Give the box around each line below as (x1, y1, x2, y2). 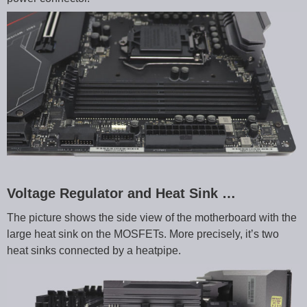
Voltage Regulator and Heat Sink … (7, 186, 236, 201)
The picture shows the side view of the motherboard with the (7, 212, 297, 224)
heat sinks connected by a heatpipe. (7, 245, 181, 257)
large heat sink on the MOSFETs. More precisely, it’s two (7, 228, 279, 241)
